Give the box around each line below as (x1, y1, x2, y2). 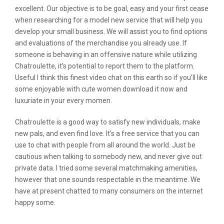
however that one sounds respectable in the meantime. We (15, 175, 200, 183)
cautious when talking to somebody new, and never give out (15, 152, 202, 160)
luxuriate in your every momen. (15, 96, 112, 104)
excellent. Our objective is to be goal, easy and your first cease (15, 4, 208, 12)
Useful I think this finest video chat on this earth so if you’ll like (15, 73, 207, 81)
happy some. (15, 198, 55, 206)
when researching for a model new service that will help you (15, 16, 202, 24)
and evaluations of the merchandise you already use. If (15, 39, 187, 47)
